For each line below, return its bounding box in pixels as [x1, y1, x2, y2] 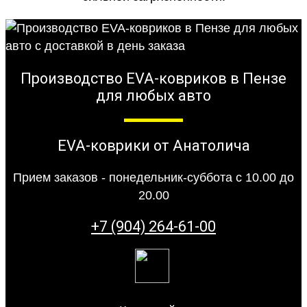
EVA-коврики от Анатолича [57, 136, 250, 154]
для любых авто [96, 86, 211, 104]
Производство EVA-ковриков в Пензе [21, 69, 286, 87]
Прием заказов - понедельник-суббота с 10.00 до [13, 171, 294, 185]
